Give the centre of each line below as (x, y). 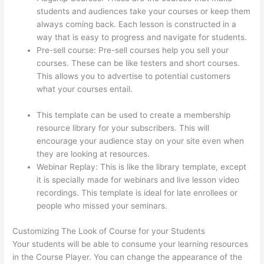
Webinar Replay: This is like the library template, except (142, 167)
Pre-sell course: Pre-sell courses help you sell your (133, 50)
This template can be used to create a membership (134, 115)
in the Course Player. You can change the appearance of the (128, 257)
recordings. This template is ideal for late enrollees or (137, 193)
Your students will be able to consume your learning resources (131, 244)
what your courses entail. (86, 89)
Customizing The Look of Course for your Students (109, 231)
